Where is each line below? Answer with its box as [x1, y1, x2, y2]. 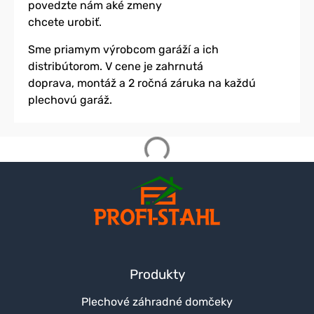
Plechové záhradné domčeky [81, 294, 233, 308]
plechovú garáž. [28, 93, 112, 107]
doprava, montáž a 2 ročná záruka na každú [28, 76, 256, 90]
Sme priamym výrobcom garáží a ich [28, 42, 219, 56]
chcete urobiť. [28, 15, 102, 29]
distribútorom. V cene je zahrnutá [28, 59, 203, 73]
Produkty [129, 266, 185, 282]
